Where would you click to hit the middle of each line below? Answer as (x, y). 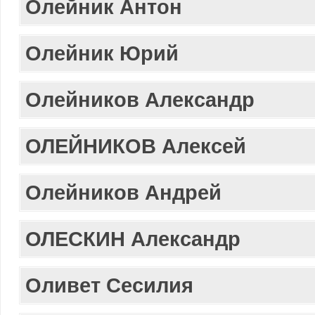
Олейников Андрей (123, 192)
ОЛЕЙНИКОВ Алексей (136, 146)
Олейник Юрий (102, 53)
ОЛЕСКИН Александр (133, 239)
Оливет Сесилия (109, 285)
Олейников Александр (140, 99)
